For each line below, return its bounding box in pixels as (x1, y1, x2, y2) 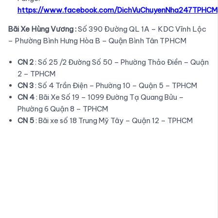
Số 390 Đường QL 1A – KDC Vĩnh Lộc (76, 24, 206, 34)
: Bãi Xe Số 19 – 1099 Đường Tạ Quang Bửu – (34, 92, 184, 102)
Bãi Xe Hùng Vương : (7, 24, 76, 34)
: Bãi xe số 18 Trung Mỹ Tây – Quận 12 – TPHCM (34, 115, 193, 125)
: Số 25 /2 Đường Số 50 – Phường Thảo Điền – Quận (33, 57, 209, 67)
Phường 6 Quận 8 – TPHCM (17, 104, 108, 113)
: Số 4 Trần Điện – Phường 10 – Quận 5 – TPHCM (33, 80, 197, 90)
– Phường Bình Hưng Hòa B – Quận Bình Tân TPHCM (7, 36, 186, 45)
